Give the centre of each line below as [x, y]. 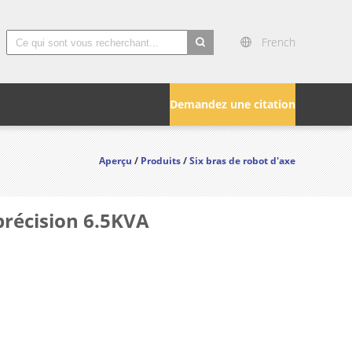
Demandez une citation [233, 104]
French [279, 42]
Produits [161, 161]
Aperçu [115, 161]
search [205, 64]
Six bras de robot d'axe [242, 161]
